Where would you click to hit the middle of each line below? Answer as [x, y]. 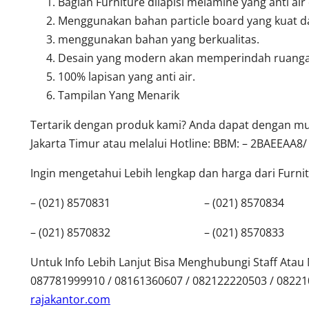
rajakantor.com [70, 299]
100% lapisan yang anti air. [127, 76]
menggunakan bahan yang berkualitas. [159, 39]
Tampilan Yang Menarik [119, 95]
